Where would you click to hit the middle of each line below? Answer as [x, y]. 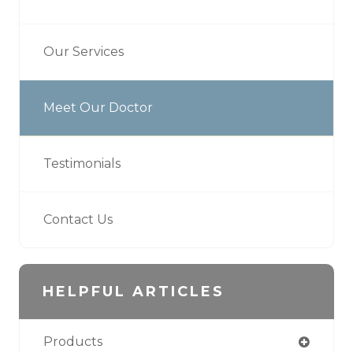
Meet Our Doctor [98, 108]
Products [73, 342]
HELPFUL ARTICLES [134, 292]
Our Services [84, 52]
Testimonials [82, 164]
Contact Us [78, 220]
